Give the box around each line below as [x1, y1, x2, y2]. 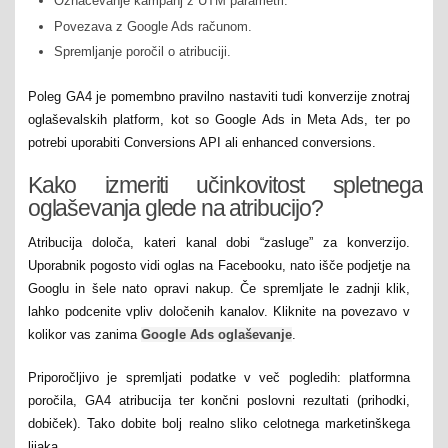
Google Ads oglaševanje [141, 327, 292, 343]
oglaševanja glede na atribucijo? [28, 194, 323, 221]
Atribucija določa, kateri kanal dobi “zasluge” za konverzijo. [28, 235, 410, 251]
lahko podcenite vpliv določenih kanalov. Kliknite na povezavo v [28, 304, 410, 320]
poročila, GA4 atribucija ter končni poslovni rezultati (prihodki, [28, 392, 410, 408]
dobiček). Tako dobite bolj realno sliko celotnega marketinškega [28, 415, 410, 431]
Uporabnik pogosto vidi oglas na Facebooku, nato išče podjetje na [28, 258, 410, 274]
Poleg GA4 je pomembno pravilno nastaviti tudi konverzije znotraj [28, 89, 410, 105]
